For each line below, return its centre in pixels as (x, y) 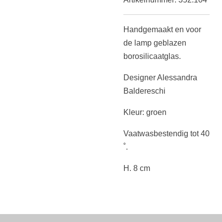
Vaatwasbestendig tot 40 (166, 134)
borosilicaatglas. (152, 56)
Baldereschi (144, 91)
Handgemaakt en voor (162, 29)
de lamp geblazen (155, 43)
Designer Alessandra (160, 78)
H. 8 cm (138, 168)
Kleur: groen (145, 112)
